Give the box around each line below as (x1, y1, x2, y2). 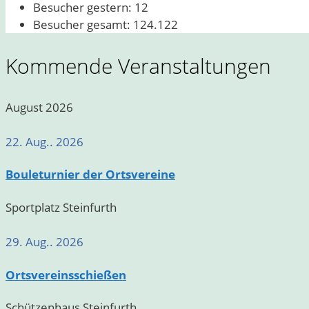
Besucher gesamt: (33, 17, 133, 32)
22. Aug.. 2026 (6, 133, 83, 150)
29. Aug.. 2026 (6, 234, 83, 250)
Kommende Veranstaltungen (6, 51, 271, 80)
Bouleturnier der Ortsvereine (6, 166, 175, 183)
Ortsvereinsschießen (6, 266, 126, 283)
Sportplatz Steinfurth (6, 199, 117, 215)
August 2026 (6, 99, 73, 115)
